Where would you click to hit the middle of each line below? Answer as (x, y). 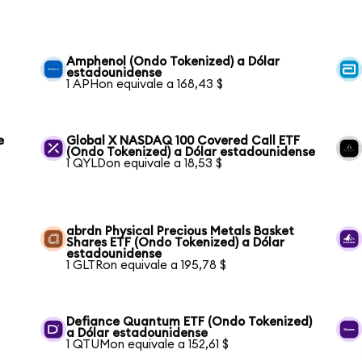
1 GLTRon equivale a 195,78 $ (147, 265)
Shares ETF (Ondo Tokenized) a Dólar (176, 242)
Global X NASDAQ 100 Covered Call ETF (183, 141)
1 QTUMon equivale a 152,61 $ (148, 344)
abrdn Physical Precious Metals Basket (181, 231)
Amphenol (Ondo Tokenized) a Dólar (173, 61)
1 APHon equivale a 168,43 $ (145, 84)
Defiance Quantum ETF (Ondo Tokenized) (189, 322)
